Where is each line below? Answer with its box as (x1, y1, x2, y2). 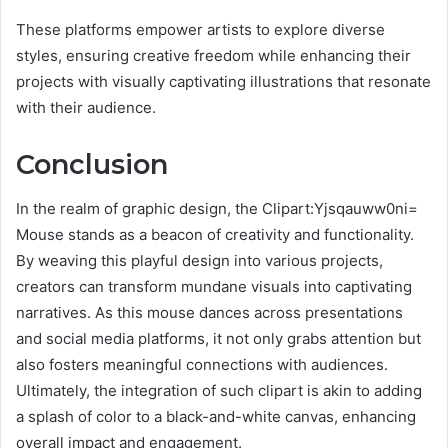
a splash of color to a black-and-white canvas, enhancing (16, 407, 416, 427)
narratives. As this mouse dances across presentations (16, 303, 403, 323)
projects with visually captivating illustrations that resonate (16, 71, 431, 91)
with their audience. (16, 97, 156, 117)
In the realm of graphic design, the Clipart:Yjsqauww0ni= (16, 199, 418, 219)
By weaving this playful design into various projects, (16, 251, 383, 271)
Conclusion (16, 147, 168, 181)
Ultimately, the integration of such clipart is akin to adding (16, 381, 422, 401)
